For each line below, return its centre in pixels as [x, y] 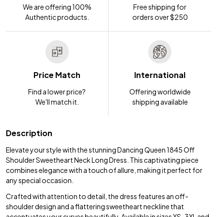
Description [29, 133]
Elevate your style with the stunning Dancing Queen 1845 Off [100, 149]
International [160, 75]
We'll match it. [57, 101]
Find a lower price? [57, 91]
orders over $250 [160, 17]
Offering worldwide [160, 91]
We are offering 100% [57, 7]
